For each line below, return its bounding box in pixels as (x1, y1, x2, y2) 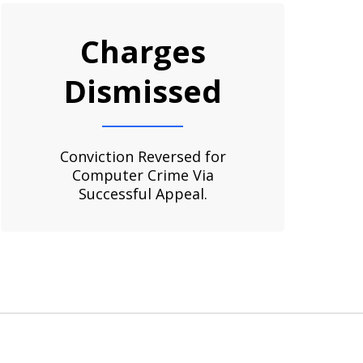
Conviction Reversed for (59, 146, 226, 166)
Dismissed (63, 70, 222, 112)
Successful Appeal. (78, 183, 207, 203)
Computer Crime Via (71, 164, 214, 185)
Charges (79, 30, 206, 72)
